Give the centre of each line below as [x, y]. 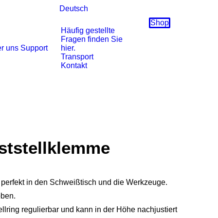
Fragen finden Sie [92, 39]
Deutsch [73, 9]
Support [34, 48]
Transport [77, 57]
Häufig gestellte [88, 30]
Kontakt [74, 65]
